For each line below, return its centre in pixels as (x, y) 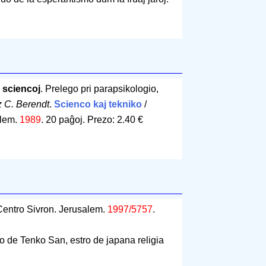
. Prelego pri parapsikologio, (99, 89)
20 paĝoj (64, 120)
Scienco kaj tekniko (98, 104)
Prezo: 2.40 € (115, 120)
